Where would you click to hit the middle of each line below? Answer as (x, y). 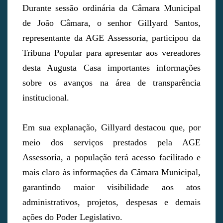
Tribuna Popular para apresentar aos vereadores (111, 53)
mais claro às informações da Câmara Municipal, (111, 172)
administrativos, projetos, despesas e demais (111, 202)
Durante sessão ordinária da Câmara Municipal (111, 8)
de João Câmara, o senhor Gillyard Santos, (111, 23)
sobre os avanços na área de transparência (111, 83)
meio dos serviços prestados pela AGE (111, 143)
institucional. (46, 98)
